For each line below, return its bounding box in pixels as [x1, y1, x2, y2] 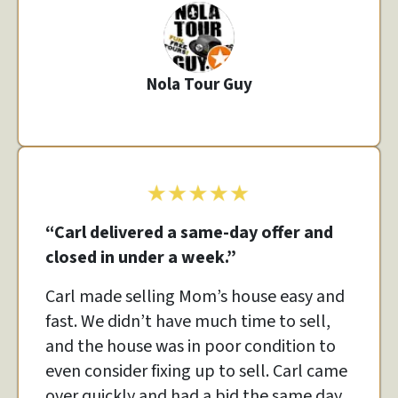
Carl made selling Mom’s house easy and [45, 283, 345, 309]
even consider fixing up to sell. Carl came [45, 358, 347, 384]
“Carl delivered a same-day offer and [45, 219, 333, 245]
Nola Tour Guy [146, 71, 252, 97]
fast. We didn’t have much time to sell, [45, 308, 330, 334]
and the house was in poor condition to [45, 333, 336, 359]
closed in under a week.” [45, 244, 236, 270]
